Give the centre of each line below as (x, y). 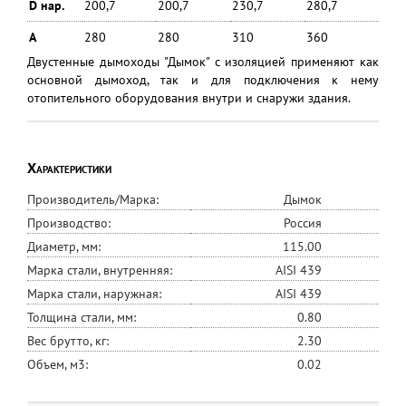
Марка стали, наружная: (96, 294)
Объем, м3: (59, 364)
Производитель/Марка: (95, 199)
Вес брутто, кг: (70, 341)
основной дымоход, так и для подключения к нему (203, 80)
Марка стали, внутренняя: (101, 270)
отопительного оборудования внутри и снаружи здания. (189, 98)
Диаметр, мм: (66, 246)
